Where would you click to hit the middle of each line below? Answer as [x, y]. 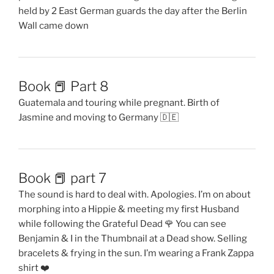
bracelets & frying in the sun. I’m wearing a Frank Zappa [136, 253]
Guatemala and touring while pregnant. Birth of [119, 102]
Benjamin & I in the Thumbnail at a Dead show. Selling [133, 239]
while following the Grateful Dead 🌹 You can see [122, 224]
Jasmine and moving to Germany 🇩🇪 [98, 117]
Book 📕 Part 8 [64, 86]
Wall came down [54, 25]
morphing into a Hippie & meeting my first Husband [129, 209]
